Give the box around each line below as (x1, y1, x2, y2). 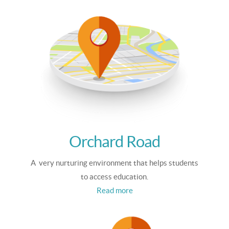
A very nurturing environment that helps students (31, 158, 198, 168)
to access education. (81, 172, 148, 181)
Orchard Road (69, 133, 160, 151)
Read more (96, 186, 133, 195)
